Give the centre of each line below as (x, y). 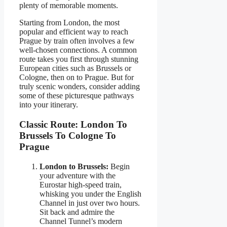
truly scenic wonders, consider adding (80, 87)
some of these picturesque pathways (77, 96)
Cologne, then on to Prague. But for (77, 78)
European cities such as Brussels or (75, 68)
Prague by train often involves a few (77, 41)
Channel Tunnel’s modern (81, 221)
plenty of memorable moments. (69, 6)
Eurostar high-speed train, (81, 184)
